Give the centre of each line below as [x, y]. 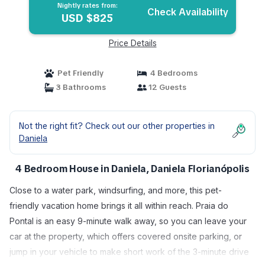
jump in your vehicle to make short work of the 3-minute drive [129, 252]
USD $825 [88, 18]
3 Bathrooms [80, 87]
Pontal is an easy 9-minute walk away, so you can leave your [128, 221]
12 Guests [167, 87]
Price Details [132, 43]
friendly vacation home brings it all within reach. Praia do [119, 206]
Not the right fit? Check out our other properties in [117, 126]
